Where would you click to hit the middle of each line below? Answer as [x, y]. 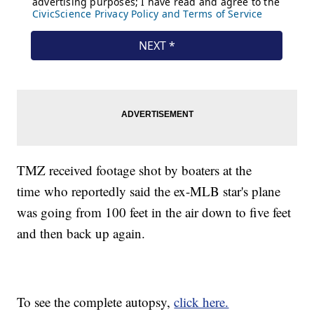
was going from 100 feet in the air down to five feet [154, 212]
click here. [202, 302]
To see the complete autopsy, [96, 302]
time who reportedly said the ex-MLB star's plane [149, 191]
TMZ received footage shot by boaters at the [135, 170]
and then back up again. [81, 233]
